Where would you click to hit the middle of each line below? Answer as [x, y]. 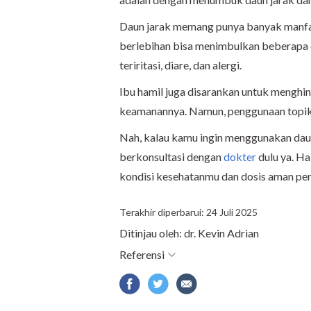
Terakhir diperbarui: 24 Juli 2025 [188, 212]
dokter [240, 156]
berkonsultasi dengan [171, 156]
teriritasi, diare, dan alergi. [180, 65]
